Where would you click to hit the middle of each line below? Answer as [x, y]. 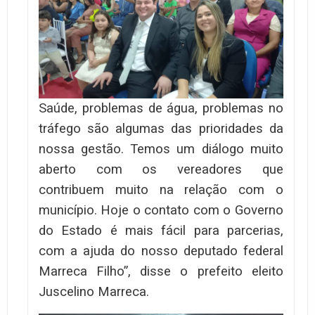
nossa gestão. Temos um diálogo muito [161, 149]
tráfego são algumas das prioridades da [161, 129]
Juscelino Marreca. [94, 292]
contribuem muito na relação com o [161, 190]
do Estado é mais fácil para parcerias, [161, 231]
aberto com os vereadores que [161, 170]
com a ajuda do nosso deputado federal [161, 251]
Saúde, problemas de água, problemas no [161, 109]
